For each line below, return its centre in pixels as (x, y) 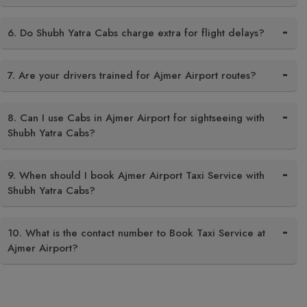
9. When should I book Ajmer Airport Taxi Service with (136, 175)
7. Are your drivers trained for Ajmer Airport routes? (132, 75)
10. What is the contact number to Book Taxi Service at (136, 233)
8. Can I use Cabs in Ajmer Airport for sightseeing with (136, 118)
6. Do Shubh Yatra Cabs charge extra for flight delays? (136, 33)
